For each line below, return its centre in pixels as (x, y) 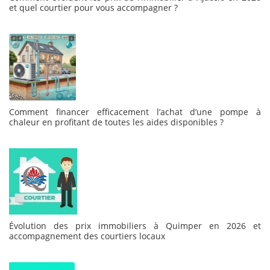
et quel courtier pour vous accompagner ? (93, 8)
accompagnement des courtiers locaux (87, 236)
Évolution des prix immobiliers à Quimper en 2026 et (135, 226)
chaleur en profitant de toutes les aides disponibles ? (116, 122)
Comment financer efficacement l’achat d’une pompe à (135, 112)
